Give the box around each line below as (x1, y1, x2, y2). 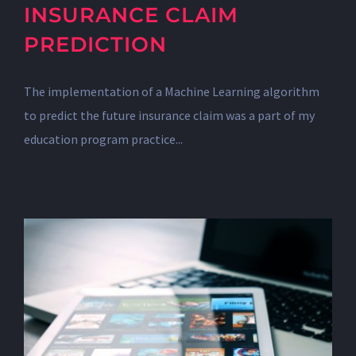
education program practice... (24, 130, 183, 147)
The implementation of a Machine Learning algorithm (24, 83, 319, 99)
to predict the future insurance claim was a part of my (24, 106, 315, 123)
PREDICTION (24, 31, 167, 57)
